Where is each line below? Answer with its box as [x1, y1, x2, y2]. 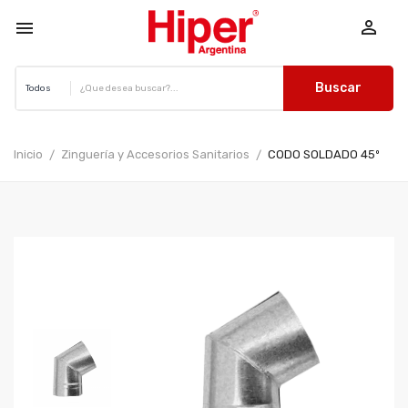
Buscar [315, 80, 362, 96]
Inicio [14, 148, 43, 161]
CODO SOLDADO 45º [268, 148, 381, 161]
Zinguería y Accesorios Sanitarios [61, 148, 250, 161]
